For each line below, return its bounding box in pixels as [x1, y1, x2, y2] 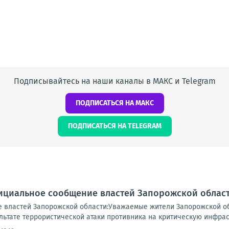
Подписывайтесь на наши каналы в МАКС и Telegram [13, 76, 216, 86]
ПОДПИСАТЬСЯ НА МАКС [75, 99, 154, 107]
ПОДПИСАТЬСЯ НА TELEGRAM [67, 122, 162, 130]
